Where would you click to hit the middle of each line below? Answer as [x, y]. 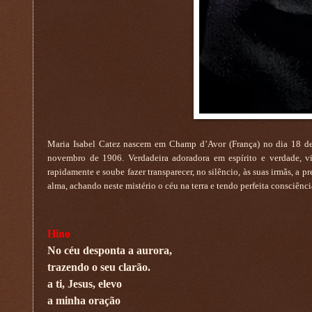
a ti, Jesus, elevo [85, 283]
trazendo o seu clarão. [99, 267]
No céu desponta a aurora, [110, 250]
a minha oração [84, 300]
